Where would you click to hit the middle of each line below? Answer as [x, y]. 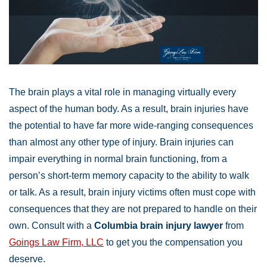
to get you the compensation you [173, 243]
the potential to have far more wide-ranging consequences [131, 126]
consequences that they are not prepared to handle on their [133, 209]
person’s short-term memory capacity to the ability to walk [129, 176]
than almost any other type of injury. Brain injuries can [121, 142]
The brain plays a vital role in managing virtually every [122, 92]
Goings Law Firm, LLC [56, 243]
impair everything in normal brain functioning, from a [118, 159]
